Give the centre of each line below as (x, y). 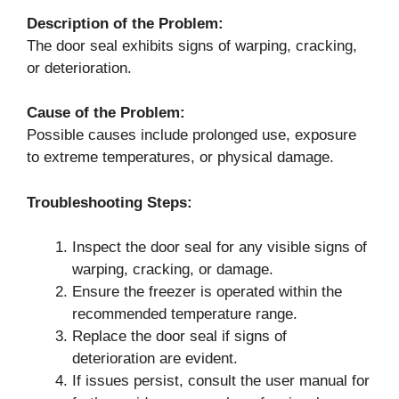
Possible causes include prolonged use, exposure (191, 135)
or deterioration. (79, 68)
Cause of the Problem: (106, 113)
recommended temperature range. (185, 314)
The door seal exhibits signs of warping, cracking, (192, 45)
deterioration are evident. (155, 358)
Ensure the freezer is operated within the (207, 292)
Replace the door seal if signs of (179, 336)
